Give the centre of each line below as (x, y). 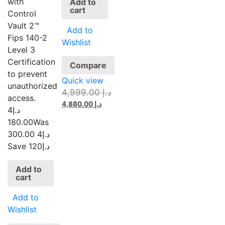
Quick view (83, 80)
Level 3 (21, 50)
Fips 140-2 (27, 38)
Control (22, 14)
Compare (88, 65)
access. (22, 98)
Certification (31, 62)
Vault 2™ (23, 26)
